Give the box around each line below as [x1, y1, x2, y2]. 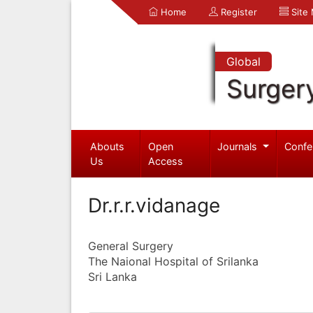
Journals [217, 140, 261, 152]
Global [226, 54, 261, 68]
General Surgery [88, 238, 173, 253]
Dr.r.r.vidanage [88, 193, 220, 217]
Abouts [89, 140, 124, 152]
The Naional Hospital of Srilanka [88, 254, 259, 268]
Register [218, 6, 257, 17]
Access [148, 154, 184, 167]
